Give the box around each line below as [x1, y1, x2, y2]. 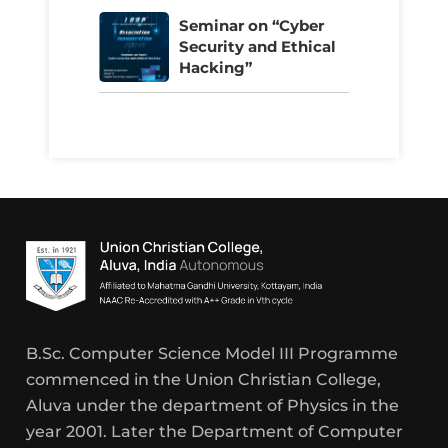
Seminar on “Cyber [178, 16, 324, 36]
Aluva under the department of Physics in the [26, 395, 400, 415]
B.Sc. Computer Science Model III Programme [26, 343, 399, 363]
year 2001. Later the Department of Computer [26, 421, 404, 441]
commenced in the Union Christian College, [26, 369, 382, 389]
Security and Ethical [178, 37, 336, 57]
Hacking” [178, 58, 252, 78]
